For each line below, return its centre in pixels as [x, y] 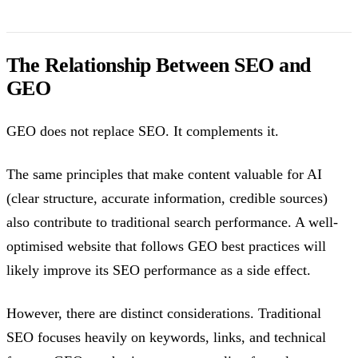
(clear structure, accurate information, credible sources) [167, 199]
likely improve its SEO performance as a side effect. [159, 270]
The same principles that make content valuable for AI [164, 175]
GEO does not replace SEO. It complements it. [143, 131]
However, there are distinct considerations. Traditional [164, 314]
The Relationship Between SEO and [159, 65]
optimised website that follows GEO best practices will [166, 247]
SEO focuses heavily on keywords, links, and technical [166, 338]
